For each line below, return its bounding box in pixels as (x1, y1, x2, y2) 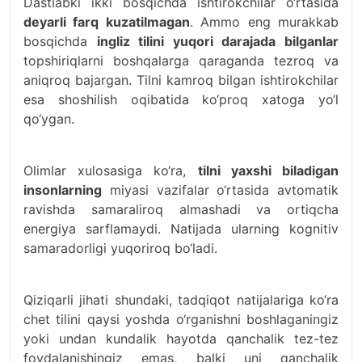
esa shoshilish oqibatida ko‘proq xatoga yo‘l (23, 91, 339, 108)
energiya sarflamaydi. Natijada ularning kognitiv (23, 221, 339, 238)
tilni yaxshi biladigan (197, 162, 339, 179)
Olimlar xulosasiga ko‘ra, (23, 162, 198, 179)
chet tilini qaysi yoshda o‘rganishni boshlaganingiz (23, 311, 339, 328)
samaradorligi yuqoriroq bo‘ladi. (23, 240, 217, 257)
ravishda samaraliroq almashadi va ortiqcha (23, 201, 339, 218)
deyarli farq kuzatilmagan (23, 14, 190, 31)
